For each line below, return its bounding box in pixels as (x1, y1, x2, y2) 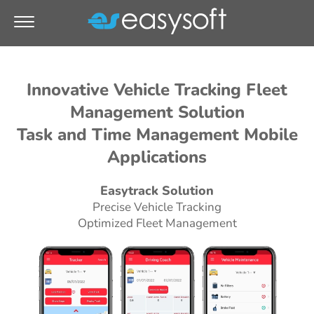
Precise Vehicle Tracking (93, 199, 221, 215)
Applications (107, 146, 207, 168)
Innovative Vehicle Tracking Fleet (27, 78, 287, 101)
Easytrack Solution (100, 182, 214, 199)
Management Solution (69, 101, 245, 123)
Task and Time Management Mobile (16, 123, 298, 146)
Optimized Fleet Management (77, 215, 237, 231)
